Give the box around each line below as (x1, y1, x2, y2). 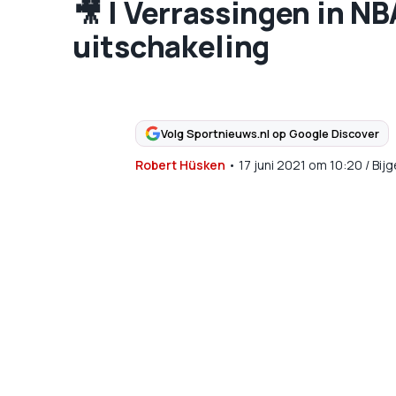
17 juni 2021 (238, 156, 306, 173)
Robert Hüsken (134, 156, 225, 173)
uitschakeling (72, 26, 270, 66)
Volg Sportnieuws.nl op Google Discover (160, 125, 379, 141)
